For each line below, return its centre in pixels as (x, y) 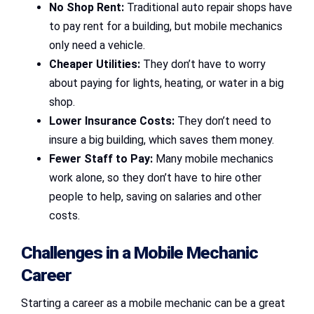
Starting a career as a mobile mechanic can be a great (153, 303)
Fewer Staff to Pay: (101, 158)
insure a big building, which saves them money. (162, 139)
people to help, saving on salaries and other (155, 196)
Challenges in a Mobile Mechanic (139, 253)
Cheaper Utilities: (95, 64)
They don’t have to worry (203, 64)
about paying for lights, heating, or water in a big (166, 83)
